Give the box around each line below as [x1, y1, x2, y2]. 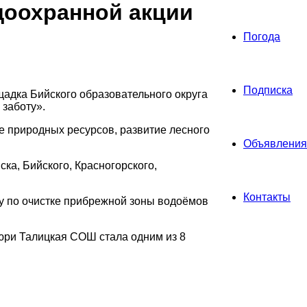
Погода [243, 31, 280, 42]
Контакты [243, 191, 291, 203]
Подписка [243, 84, 293, 96]
